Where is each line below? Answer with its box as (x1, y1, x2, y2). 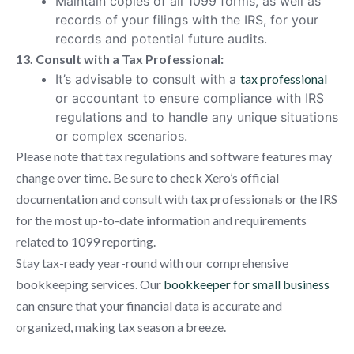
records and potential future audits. (55, 30, 267, 47)
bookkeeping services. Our (16, 276, 164, 292)
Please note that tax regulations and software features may (16, 148, 332, 164)
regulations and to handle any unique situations (55, 108, 338, 125)
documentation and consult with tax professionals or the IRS (16, 190, 337, 206)
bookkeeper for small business (164, 276, 330, 292)
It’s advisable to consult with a (55, 70, 240, 87)
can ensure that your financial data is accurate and (16, 297, 282, 313)
